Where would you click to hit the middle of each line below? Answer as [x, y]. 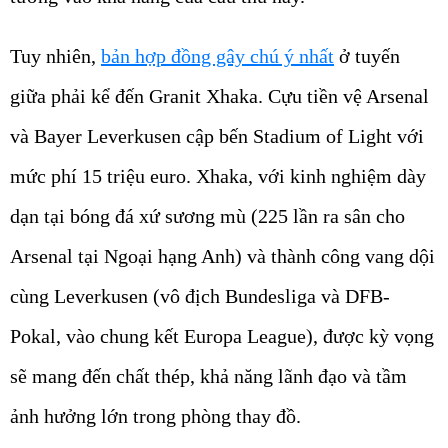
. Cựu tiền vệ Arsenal [343, 96]
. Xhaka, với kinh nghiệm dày [306, 176]
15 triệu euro [134, 176]
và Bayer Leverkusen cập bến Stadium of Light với [217, 136]
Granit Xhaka [203, 96]
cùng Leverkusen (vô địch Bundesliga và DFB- [200, 296]
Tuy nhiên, [55, 56]
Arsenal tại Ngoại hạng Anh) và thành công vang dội [222, 256]
